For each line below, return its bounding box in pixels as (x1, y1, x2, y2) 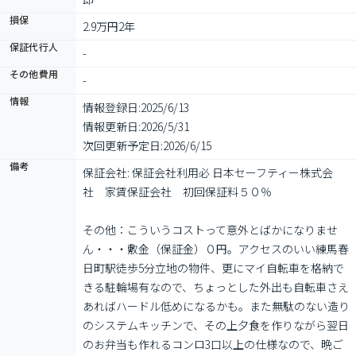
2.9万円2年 (83, 18, 135, 34)
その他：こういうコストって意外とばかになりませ (83, 222, 338, 238)
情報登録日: (83, 99, 141, 115)
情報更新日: (83, 118, 141, 134)
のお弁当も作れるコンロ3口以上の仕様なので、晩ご (83, 336, 343, 352)
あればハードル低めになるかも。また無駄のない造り (83, 298, 350, 314)
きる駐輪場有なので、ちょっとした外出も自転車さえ (83, 279, 349, 295)
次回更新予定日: (83, 137, 163, 153)
